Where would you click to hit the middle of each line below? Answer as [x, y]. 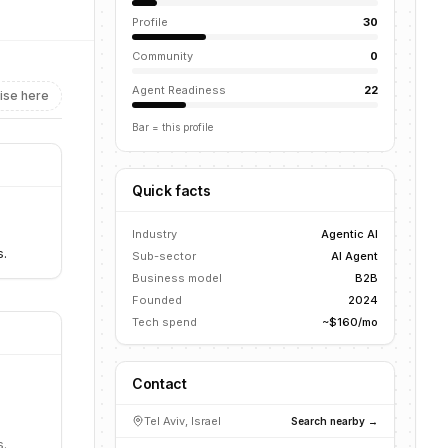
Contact [159, 383]
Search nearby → [334, 420]
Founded [157, 300]
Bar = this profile [172, 127]
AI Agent [354, 256]
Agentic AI [349, 234]
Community [162, 56]
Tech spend [164, 322]
